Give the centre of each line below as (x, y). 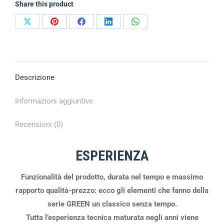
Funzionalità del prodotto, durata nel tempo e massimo (112, 177)
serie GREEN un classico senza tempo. (112, 204)
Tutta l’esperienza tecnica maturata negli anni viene (112, 217)
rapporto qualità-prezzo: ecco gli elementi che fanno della (112, 190)
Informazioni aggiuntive (54, 101)
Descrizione (35, 77)
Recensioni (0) (39, 124)
